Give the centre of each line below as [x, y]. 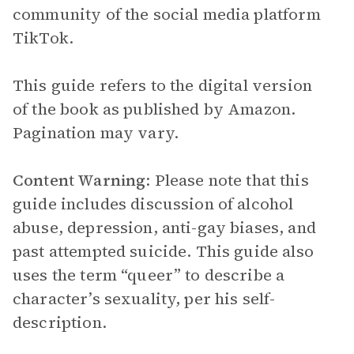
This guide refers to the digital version [162, 85]
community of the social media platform [167, 14]
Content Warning [79, 180]
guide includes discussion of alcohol [153, 204]
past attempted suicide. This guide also [163, 251]
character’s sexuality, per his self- [144, 299]
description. [60, 322]
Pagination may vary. [96, 133]
